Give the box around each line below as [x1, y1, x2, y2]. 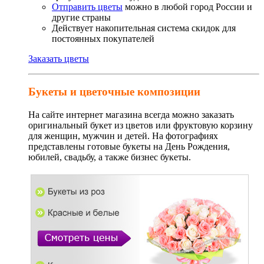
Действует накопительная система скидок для [52, 22, 236, 33]
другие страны [52, 12, 111, 22]
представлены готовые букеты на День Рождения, [28, 141, 230, 151]
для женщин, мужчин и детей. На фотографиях [28, 131, 218, 141]
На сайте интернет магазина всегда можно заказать [28, 110, 234, 120]
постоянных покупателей [52, 33, 154, 44]
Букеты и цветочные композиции [28, 85, 200, 98]
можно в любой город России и [123, 1, 252, 12]
